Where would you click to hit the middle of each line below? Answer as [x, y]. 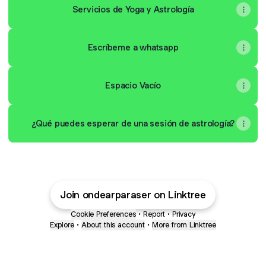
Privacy [184, 214]
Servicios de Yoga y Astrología [133, 9]
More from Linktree [184, 225]
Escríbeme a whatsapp [133, 47]
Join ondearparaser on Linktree [133, 195]
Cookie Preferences [103, 214]
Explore [62, 225]
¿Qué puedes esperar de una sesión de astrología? [133, 123]
